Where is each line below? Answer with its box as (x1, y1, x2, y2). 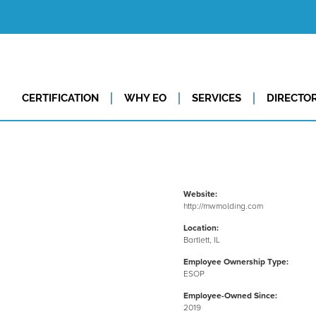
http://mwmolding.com (183, 201, 263, 212)
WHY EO (123, 92, 166, 104)
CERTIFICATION (21, 92, 99, 104)
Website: (183, 189, 217, 200)
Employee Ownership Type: (183, 257, 288, 268)
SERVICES (191, 92, 241, 104)
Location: (183, 223, 219, 234)
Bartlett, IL (183, 235, 220, 246)
